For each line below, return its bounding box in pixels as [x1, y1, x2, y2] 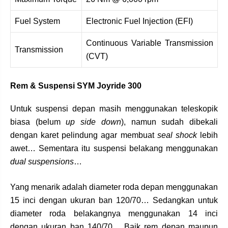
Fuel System [15, 17, 60, 26]
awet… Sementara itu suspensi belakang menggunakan [10, 144, 218, 153]
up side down [66, 118, 121, 127]
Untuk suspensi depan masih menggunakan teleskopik [10, 104, 218, 113]
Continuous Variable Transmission [86, 39, 213, 48]
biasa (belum [10, 118, 66, 127]
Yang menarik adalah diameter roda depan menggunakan [10, 183, 218, 192]
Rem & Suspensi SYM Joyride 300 [10, 81, 141, 91]
